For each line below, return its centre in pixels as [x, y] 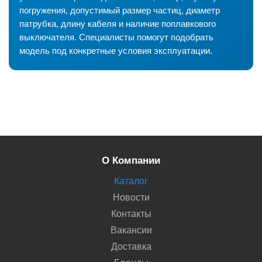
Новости [131, 198]
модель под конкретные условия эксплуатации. [116, 51]
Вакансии [131, 230]
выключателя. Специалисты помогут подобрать [116, 37]
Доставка [131, 247]
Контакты [131, 214]
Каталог [131, 181]
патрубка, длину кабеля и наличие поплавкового [118, 24]
